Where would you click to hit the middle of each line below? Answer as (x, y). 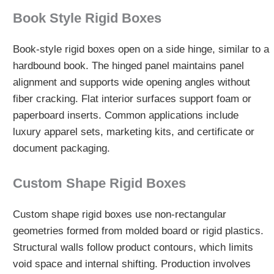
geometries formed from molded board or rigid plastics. (138, 231)
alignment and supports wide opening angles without (131, 82)
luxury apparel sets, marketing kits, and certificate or (133, 131)
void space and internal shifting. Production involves (131, 264)
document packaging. (61, 148)
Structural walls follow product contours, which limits (133, 248)
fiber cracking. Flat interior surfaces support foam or (132, 98)
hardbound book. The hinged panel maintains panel (128, 65)
